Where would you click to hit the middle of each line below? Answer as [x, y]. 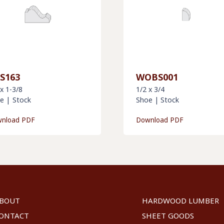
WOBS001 [157, 77]
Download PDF [159, 120]
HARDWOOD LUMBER [180, 201]
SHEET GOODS [168, 215]
